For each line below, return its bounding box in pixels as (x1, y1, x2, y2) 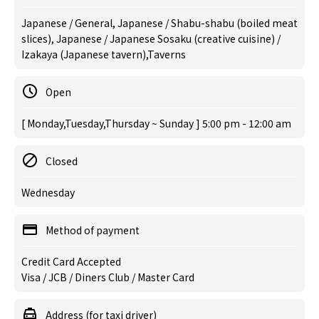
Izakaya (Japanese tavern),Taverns (21, 47, 186, 61)
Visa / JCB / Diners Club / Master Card (21, 270, 194, 284)
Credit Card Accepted (21, 254, 121, 268)
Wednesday (21, 185, 75, 199)
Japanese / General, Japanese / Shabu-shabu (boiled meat (21, 16, 298, 30)
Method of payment (46, 223, 140, 237)
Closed (46, 154, 78, 168)
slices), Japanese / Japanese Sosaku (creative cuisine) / (21, 31, 281, 46)
